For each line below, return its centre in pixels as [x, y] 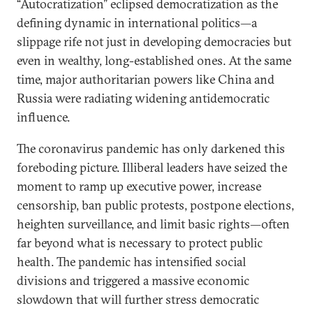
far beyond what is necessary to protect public [140, 243]
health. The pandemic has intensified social [131, 262]
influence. [43, 117]
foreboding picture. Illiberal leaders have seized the [152, 167]
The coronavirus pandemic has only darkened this [151, 148]
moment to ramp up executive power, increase [139, 186]
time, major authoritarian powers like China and [146, 79]
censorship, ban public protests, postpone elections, [155, 205]
